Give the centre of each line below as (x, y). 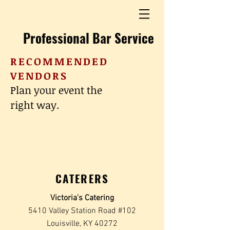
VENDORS (39, 75)
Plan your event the (56, 90)
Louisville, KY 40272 (82, 224)
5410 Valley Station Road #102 (82, 211)
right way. (36, 105)
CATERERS (82, 178)
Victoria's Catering (82, 198)
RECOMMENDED (59, 61)
